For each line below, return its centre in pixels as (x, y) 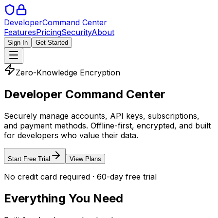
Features (20, 32)
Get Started (52, 43)
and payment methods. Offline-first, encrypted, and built (107, 125)
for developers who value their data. (71, 135)
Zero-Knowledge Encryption (68, 73)
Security (76, 32)
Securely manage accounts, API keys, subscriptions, (102, 116)
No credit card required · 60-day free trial (80, 176)
